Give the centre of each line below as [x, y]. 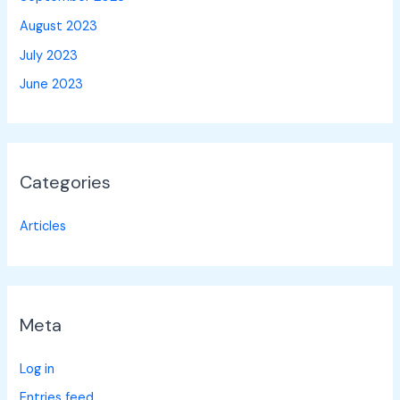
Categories [66, 183]
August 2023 [59, 26]
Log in [37, 369]
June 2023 [52, 85]
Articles [43, 227]
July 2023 [49, 55]
